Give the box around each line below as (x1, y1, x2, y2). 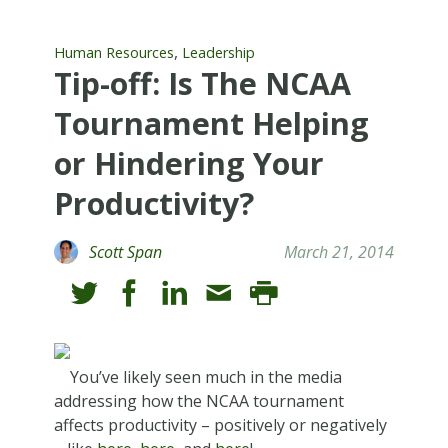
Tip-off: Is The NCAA (53, 62, 351, 104)
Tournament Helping (53, 102, 369, 144)
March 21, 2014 (284, 240, 395, 263)
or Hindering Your (53, 142, 324, 184)
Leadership (181, 42, 255, 62)
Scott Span (88, 240, 162, 263)
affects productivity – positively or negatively (53, 413, 387, 436)
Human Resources (53, 42, 174, 62)
